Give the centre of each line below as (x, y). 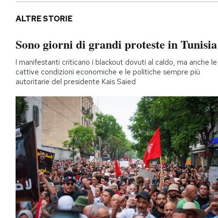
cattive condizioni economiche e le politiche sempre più (108, 72)
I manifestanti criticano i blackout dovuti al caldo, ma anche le (116, 62)
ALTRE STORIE (44, 18)
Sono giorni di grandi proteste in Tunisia (116, 44)
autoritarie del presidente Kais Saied (76, 82)
